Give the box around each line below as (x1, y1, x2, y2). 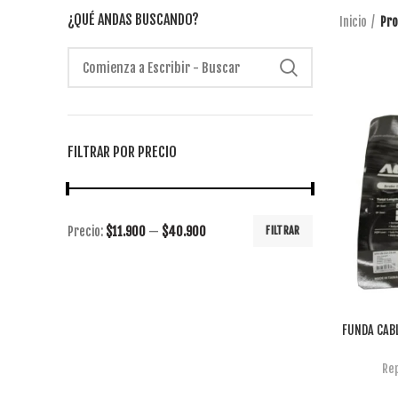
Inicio (338, 14, 367, 29)
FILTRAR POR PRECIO (68, 143, 177, 161)
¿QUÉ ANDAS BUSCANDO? (68, 11, 199, 28)
